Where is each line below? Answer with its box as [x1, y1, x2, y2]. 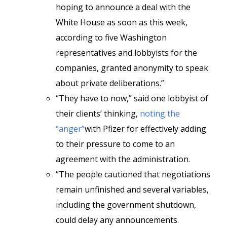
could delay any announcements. [56, 214, 179, 225]
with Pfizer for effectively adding [85, 123, 206, 134]
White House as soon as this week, [56, 17, 187, 28]
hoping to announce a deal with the [56, 2, 191, 13]
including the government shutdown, [56, 199, 196, 210]
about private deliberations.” [56, 78, 164, 89]
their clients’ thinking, [56, 108, 140, 119]
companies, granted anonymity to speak [56, 62, 208, 73]
